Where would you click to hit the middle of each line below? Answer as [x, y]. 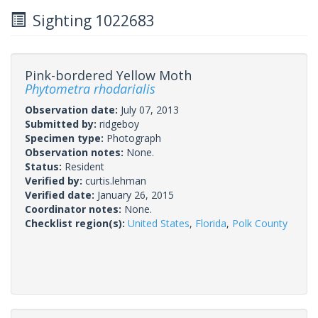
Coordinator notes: [75, 209]
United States [159, 223]
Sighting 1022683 [90, 20]
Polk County [260, 223]
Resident [84, 166]
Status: [45, 166]
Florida [211, 223]
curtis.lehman [116, 180]
